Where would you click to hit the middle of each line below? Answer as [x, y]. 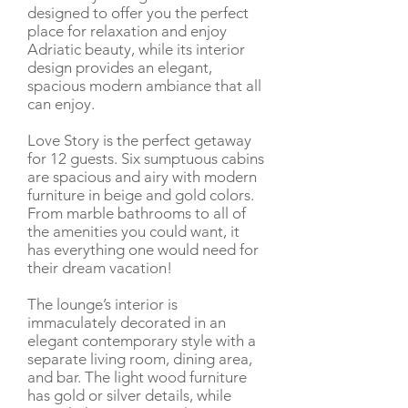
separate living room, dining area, [140, 359]
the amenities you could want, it [133, 231]
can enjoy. [61, 104]
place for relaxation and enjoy [127, 31]
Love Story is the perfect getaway [139, 140]
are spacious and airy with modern [142, 177]
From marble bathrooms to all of [137, 213]
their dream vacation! [100, 268]
